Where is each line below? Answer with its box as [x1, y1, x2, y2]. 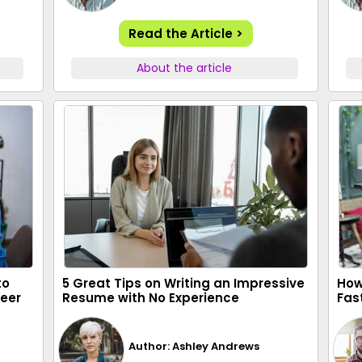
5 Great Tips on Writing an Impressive [62, 275, 305, 292]
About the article [137, 60, 233, 76]
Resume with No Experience [62, 289, 239, 306]
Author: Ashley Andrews [128, 338, 260, 354]
